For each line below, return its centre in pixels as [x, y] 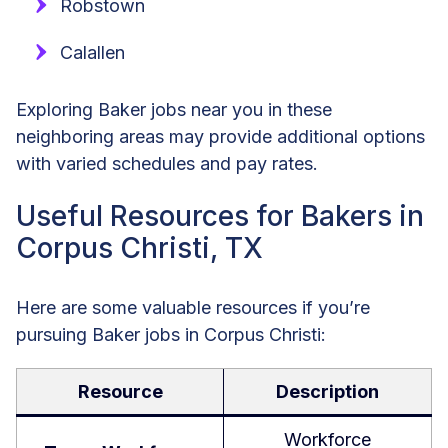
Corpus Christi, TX [139, 248]
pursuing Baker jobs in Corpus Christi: [171, 335]
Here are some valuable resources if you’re [193, 308]
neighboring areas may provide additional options [220, 137]
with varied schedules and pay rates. [167, 164]
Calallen [92, 53]
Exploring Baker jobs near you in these [174, 110]
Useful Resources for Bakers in [220, 216]
